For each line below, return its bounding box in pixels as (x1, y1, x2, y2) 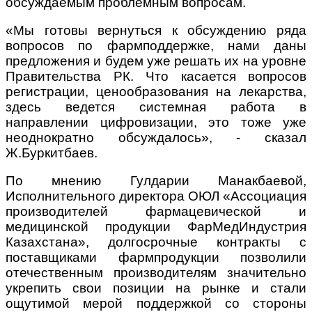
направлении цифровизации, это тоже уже (6, 115, 306, 130)
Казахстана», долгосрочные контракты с (6, 235, 306, 250)
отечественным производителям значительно (6, 265, 306, 281)
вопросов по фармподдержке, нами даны (6, 38, 306, 54)
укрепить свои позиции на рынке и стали (6, 281, 306, 296)
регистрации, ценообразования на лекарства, (6, 84, 306, 100)
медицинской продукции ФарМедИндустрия (6, 219, 306, 235)
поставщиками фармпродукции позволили (6, 250, 306, 265)
